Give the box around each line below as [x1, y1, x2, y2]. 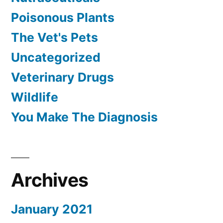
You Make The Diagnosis [11, 109, 158, 124]
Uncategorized [11, 49, 101, 65]
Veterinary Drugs [11, 69, 114, 85]
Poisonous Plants [11, 9, 114, 25]
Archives [11, 168, 89, 191]
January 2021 [11, 201, 93, 217]
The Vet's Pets [11, 29, 98, 45]
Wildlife [11, 89, 58, 105]
